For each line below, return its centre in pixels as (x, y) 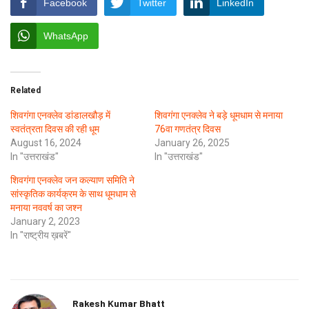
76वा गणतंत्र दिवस (188, 129)
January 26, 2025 (192, 142)
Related (26, 90)
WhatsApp (66, 36)
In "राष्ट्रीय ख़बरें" (41, 235)
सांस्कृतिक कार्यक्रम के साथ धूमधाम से (73, 193)
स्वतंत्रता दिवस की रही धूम (55, 129)
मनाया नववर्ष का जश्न (46, 207)
